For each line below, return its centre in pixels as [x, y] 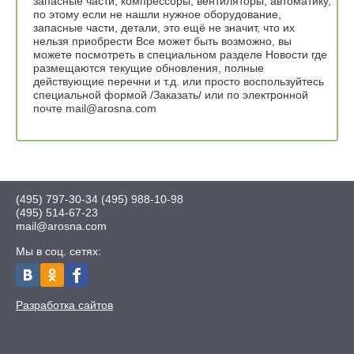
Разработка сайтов [64, 305]
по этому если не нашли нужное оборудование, [157, 15]
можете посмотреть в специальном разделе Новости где [180, 55]
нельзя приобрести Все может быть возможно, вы [162, 41]
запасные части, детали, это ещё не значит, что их [164, 28]
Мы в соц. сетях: [58, 252]
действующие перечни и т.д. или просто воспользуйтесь [179, 82]
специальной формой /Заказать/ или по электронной [171, 95]
